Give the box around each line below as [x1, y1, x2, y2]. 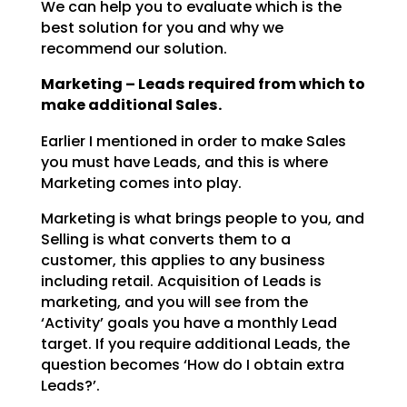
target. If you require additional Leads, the [40, 333, 350, 354]
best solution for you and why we [40, 17, 283, 39]
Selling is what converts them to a [40, 228, 291, 250]
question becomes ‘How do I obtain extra [40, 353, 344, 375]
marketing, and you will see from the [40, 291, 308, 313]
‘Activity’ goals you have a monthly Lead [40, 312, 337, 333]
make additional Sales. [40, 94, 222, 116]
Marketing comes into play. [40, 172, 242, 194]
